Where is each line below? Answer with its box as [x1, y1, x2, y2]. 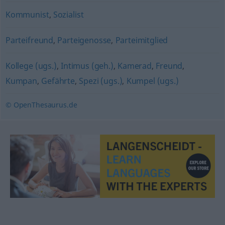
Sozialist [53, 9, 84, 20]
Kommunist [5, 9, 49, 20]
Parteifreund [5, 35, 54, 46]
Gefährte [41, 75, 75, 86]
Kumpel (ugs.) [126, 75, 179, 86]
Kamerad [118, 60, 152, 71]
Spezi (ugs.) [79, 75, 123, 86]
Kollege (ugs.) [5, 60, 57, 71]
